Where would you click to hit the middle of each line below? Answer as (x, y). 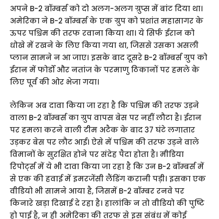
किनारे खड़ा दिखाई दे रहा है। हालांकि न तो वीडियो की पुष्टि (107, 203)
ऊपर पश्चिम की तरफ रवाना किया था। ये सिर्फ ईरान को (102, 33)
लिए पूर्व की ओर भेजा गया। (55, 82)
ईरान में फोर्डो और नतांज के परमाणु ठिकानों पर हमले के (105, 70)
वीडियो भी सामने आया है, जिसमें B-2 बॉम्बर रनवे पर (97, 191)
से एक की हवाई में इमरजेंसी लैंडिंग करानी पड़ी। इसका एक (108, 178)
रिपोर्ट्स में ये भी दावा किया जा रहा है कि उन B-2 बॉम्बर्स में (107, 166)
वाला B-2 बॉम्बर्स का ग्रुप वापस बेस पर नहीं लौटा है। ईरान (106, 117)
